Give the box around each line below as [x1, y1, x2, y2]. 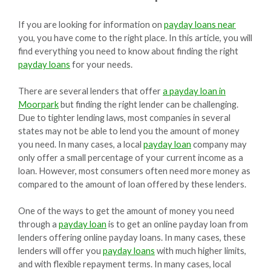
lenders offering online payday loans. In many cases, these [18, 231, 246, 243]
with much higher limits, [155, 244, 246, 256]
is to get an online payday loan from [106, 218, 248, 229]
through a [18, 218, 59, 229]
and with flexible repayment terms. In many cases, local [18, 258, 231, 269]
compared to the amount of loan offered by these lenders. [18, 178, 246, 189]
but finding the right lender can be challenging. [59, 98, 238, 109]
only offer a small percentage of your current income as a [18, 151, 243, 163]
